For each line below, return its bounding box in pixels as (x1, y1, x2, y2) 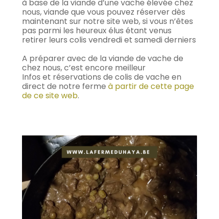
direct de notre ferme (22, 81, 108, 92)
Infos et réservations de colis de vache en (22, 71, 181, 83)
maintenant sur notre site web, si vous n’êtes (22, 16, 193, 27)
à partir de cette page (108, 81, 194, 92)
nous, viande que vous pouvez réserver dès (22, 6, 185, 18)
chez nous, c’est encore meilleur (22, 62, 148, 74)
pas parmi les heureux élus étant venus (22, 25, 172, 37)
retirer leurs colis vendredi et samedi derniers (22, 34, 196, 46)
